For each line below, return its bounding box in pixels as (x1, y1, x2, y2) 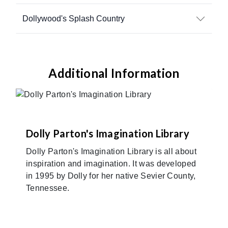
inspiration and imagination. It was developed (26, 159, 196, 168)
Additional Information (48, 65, 180, 80)
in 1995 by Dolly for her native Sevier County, (26, 171, 196, 180)
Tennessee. (26, 183, 70, 192)
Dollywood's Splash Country (22, 14, 125, 23)
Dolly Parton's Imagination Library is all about (26, 147, 197, 156)
